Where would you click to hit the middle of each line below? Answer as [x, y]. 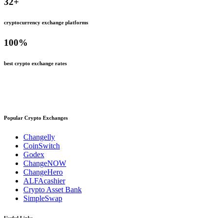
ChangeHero [43, 172]
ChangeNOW [45, 163]
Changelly [39, 137]
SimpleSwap [43, 198]
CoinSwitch [42, 145]
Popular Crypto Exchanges [36, 118]
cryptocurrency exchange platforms [46, 22]
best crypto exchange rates [35, 63]
